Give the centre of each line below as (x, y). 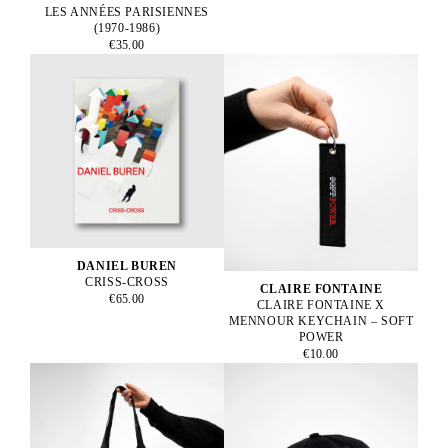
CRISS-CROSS (127, 282)
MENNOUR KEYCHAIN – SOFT (321, 320)
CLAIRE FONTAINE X (321, 304)
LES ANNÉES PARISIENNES (127, 12)
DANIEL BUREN (127, 266)
